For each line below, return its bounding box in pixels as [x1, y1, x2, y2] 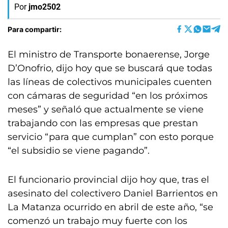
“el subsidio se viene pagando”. [8, 145, 150, 156]
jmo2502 [28, 2, 61, 12]
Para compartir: [8, 24, 62, 34]
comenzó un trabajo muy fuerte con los [8, 215, 187, 226]
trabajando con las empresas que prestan [8, 118, 198, 129]
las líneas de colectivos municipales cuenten [8, 76, 212, 88]
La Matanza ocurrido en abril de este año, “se [8, 202, 213, 213]
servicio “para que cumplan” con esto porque [8, 131, 214, 142]
